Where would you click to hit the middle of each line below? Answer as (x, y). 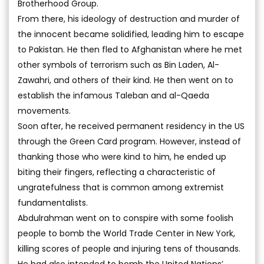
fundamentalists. (53, 203)
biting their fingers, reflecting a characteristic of (117, 172)
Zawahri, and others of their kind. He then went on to (126, 80)
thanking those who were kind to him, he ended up (122, 157)
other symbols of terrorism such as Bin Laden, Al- (118, 65)
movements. (44, 111)
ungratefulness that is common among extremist (121, 187)
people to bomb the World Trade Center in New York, (126, 233)
